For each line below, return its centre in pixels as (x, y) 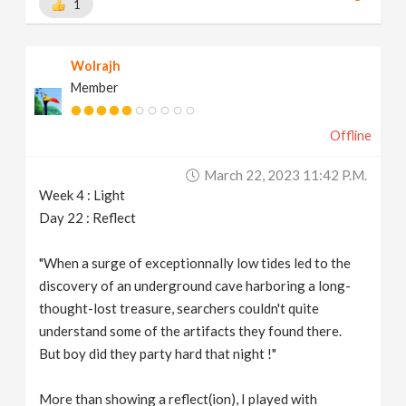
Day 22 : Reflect (88, 217)
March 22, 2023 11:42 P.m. (285, 175)
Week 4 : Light (82, 195)
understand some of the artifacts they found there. (191, 331)
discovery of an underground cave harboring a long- (195, 285)
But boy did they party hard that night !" (158, 353)
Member (95, 87)
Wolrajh (96, 66)
